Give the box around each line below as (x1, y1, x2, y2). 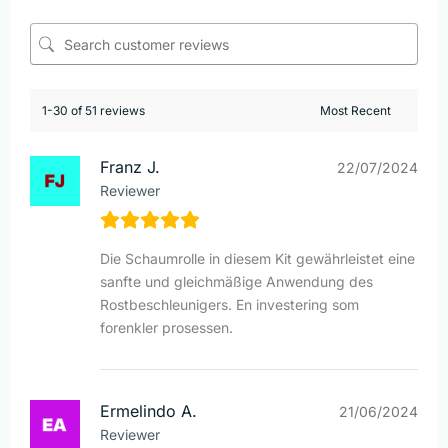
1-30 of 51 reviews (42, 103, 145, 119)
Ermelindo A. (100, 401, 197, 422)
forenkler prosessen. (100, 319, 233, 337)
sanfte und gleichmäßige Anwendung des (100, 273, 373, 291)
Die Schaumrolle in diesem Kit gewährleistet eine (100, 250, 415, 268)
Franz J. (100, 157, 160, 178)
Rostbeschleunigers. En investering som (100, 296, 359, 314)
